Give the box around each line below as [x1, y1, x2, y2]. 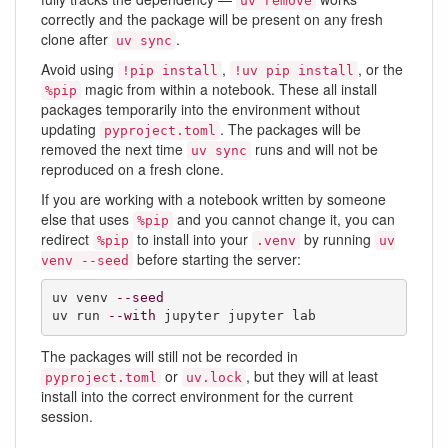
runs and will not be [251, 138, 378, 159]
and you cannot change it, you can [173, 208, 395, 229]
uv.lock [186, 369, 242, 385]
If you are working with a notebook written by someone [41, 188, 386, 209]
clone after [41, 28, 112, 49]
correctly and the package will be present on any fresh [41, 8, 383, 29]
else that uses [41, 208, 133, 229]
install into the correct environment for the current [41, 385, 353, 406]
